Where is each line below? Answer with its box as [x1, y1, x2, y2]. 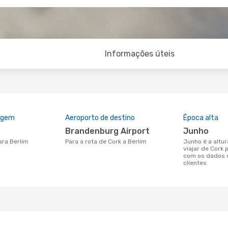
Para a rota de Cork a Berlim [69, 138, 147, 145]
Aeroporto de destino [65, 113, 135, 122]
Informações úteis [105, 49, 175, 59]
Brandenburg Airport [71, 126, 150, 136]
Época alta [183, 113, 218, 122]
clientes [183, 159, 207, 166]
